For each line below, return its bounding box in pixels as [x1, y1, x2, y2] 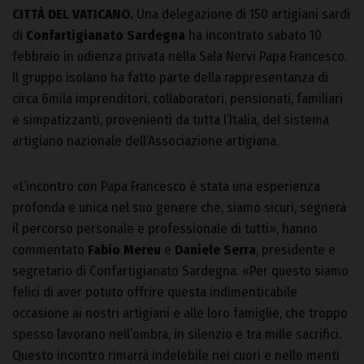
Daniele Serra [175, 240, 256, 258]
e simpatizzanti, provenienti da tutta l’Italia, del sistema [12, 110, 329, 128]
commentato [12, 240, 84, 258]
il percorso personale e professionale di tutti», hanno [12, 219, 318, 237]
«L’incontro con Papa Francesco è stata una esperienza [12, 177, 320, 195]
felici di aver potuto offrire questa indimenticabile [12, 283, 297, 301]
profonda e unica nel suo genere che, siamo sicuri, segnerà [12, 198, 346, 216]
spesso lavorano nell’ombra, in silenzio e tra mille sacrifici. [12, 325, 341, 343]
